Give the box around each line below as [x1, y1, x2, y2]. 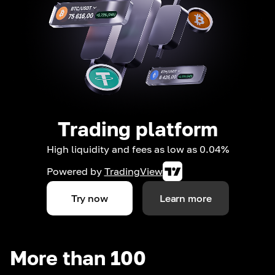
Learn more [159, 192, 212, 204]
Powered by [46, 165, 102, 177]
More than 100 [10, 246, 146, 269]
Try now [71, 192, 108, 204]
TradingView [104, 165, 163, 177]
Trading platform [57, 117, 218, 141]
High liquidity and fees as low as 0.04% [46, 142, 229, 155]
